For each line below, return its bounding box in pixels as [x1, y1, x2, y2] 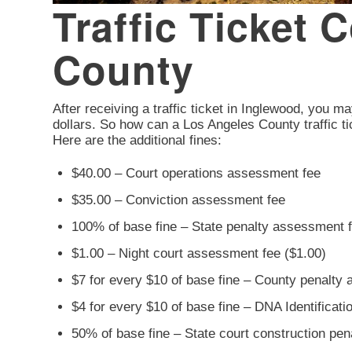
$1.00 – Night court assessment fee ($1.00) [71, 245, 326, 261]
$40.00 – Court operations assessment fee [71, 165, 321, 181]
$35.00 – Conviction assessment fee [71, 192, 285, 207]
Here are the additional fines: [53, 133, 222, 148]
